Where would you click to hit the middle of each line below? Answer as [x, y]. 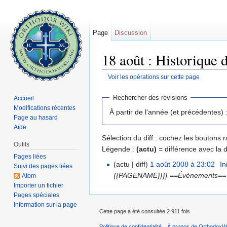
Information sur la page [46, 204]
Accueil [24, 98]
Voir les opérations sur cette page [154, 77]
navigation [145, 85]
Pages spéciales [37, 195]
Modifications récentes [45, 108]
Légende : [119, 149]
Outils [22, 144]
